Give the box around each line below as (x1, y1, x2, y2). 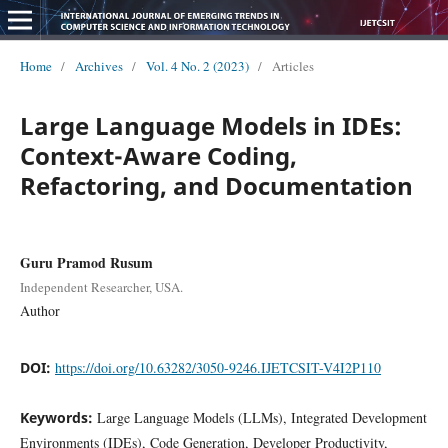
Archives (74, 56, 123, 75)
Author (19, 300, 60, 320)
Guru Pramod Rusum (19, 251, 153, 273)
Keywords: (19, 407, 97, 427)
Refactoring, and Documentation (19, 168, 413, 202)
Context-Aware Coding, (19, 138, 297, 172)
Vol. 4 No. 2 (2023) (145, 56, 249, 75)
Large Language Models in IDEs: (19, 108, 402, 142)
